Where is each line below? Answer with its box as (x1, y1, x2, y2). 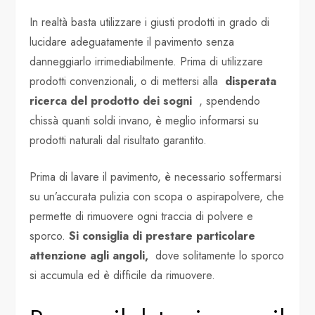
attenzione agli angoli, (30, 247, 149, 264)
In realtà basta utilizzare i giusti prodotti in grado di (30, 13, 270, 30)
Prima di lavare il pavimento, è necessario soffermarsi (30, 168, 282, 185)
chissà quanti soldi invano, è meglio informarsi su (30, 112, 259, 129)
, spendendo (192, 92, 261, 109)
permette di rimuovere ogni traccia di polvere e (30, 207, 254, 224)
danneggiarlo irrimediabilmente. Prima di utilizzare (30, 53, 264, 70)
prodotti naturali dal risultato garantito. (30, 131, 207, 148)
